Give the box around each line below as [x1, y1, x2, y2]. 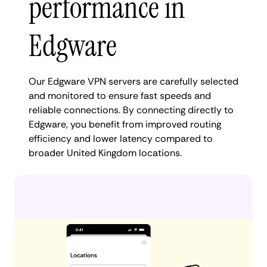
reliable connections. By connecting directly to [29, 103, 234, 116]
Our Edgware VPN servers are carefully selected [29, 74, 238, 88]
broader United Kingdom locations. [29, 146, 182, 159]
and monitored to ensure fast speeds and [29, 89, 211, 102]
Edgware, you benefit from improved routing [29, 117, 221, 131]
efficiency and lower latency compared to [29, 132, 213, 145]
